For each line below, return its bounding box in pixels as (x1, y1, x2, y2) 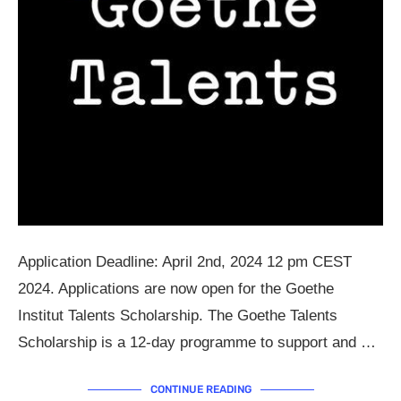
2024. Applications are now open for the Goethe (18, 280, 334, 297)
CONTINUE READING (149, 383, 252, 396)
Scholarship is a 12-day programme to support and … (18, 334, 376, 351)
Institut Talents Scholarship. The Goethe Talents (18, 307, 337, 324)
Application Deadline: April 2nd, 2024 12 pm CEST (18, 253, 352, 270)
